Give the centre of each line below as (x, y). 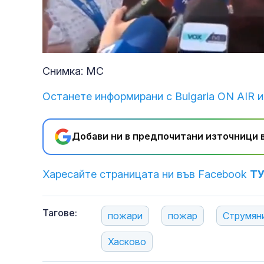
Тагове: (60, 212)
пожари (125, 215)
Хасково (127, 241)
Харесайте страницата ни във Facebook (146, 174)
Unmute (82, 45)
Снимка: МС (73, 71)
